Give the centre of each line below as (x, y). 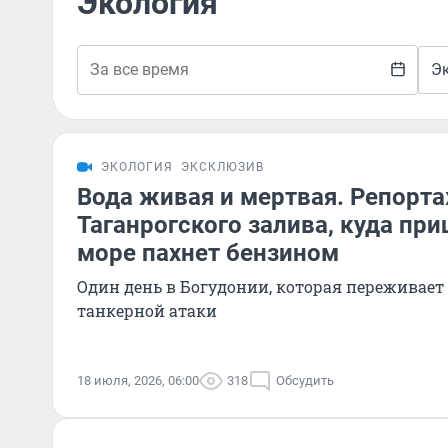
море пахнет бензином (208, 253)
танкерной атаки (147, 310)
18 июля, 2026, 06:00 (138, 380)
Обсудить (305, 380)
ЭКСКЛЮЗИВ (222, 167)
